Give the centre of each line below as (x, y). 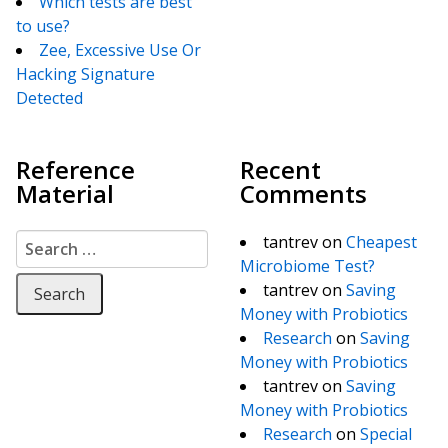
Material (65, 194)
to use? (43, 26)
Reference (75, 170)
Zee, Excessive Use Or (120, 50)
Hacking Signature (85, 74)
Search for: (57, 241)
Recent (280, 170)
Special (386, 434)
